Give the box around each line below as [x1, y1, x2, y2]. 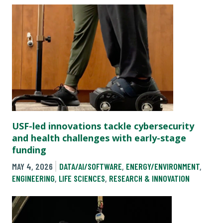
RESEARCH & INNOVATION [109, 172, 190, 184]
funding [12, 143, 46, 156]
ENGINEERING [12, 172, 55, 184]
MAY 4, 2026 [12, 160, 53, 172]
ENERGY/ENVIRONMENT [125, 160, 200, 172]
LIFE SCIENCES [59, 172, 105, 184]
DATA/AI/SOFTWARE [59, 160, 122, 172]
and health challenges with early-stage [12, 131, 186, 144]
